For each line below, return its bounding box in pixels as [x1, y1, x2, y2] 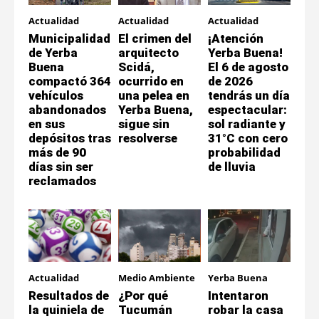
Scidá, [118, 59, 155, 74]
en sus [28, 116, 65, 131]
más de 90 [28, 145, 86, 159]
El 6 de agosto [208, 59, 288, 74]
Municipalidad [28, 31, 110, 46]
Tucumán [118, 302, 172, 317]
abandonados [28, 102, 106, 117]
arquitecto [118, 45, 179, 60]
